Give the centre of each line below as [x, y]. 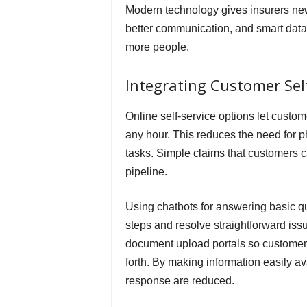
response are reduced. [180, 281]
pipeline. [146, 172]
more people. [157, 47]
